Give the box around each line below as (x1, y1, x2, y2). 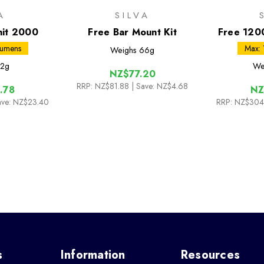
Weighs (110, 44, 137, 56)
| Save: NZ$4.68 (131, 80, 188, 92)
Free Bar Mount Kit (88, 25, 177, 39)
